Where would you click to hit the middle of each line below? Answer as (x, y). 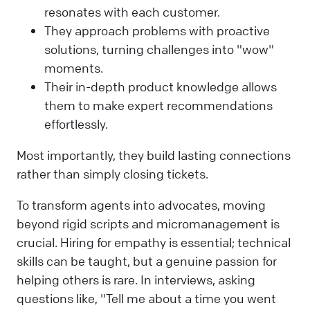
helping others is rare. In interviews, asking (136, 280)
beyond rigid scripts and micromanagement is (148, 224)
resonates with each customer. (134, 11)
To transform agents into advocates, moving (141, 205)
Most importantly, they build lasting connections (154, 155)
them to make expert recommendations (158, 105)
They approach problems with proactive (157, 30)
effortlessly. (77, 124)
